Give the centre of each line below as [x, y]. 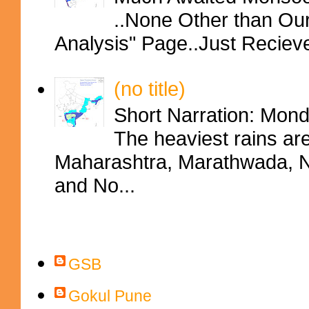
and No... [94, 186]
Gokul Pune [110, 296]
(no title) [149, 89]
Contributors [80, 238]
